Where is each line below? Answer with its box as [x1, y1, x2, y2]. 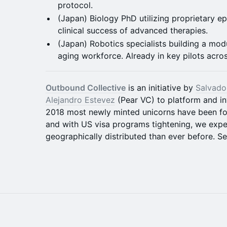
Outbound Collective [46, 83, 126, 93]
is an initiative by [126, 83, 196, 93]
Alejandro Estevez [46, 95, 115, 105]
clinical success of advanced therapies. [58, 25, 210, 35]
